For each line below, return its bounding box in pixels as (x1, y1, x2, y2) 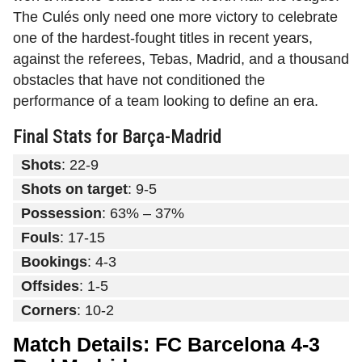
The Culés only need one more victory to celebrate (13, 9, 338, 26)
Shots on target (21, 181, 128, 198)
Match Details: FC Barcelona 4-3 (13, 333, 320, 356)
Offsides (21, 278, 79, 295)
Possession (21, 205, 102, 222)
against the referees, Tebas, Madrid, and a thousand (13, 51, 349, 68)
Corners (21, 302, 77, 319)
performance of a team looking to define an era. (13, 93, 318, 110)
